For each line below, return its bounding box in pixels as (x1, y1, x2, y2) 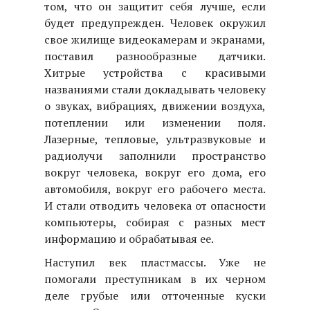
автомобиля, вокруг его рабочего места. (44, 181, 266, 197)
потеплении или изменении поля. (44, 114, 266, 130)
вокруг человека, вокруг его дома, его (44, 164, 266, 180)
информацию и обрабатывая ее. (44, 230, 214, 246)
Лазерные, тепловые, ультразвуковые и (44, 131, 266, 147)
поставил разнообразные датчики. (44, 48, 266, 64)
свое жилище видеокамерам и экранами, (44, 31, 266, 47)
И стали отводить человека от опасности (44, 197, 266, 213)
